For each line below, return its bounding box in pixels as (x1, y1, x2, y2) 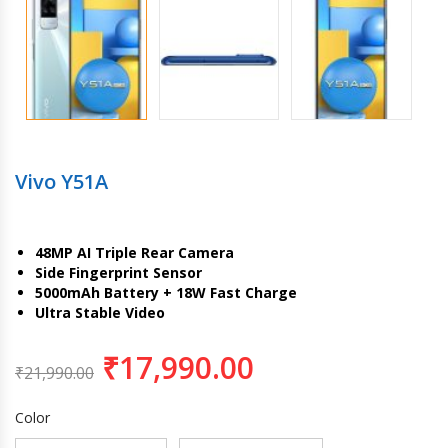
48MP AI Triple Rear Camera (35, 242, 234, 262)
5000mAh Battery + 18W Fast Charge (35, 282, 297, 302)
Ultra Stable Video (35, 302, 165, 322)
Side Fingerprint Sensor (35, 262, 202, 282)
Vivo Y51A (15, 167, 108, 195)
